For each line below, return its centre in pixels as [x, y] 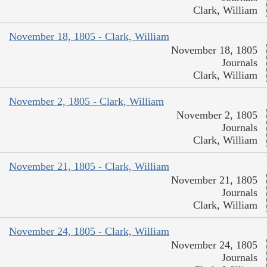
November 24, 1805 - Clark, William [89, 232]
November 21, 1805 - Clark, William [89, 167]
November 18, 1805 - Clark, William [89, 37]
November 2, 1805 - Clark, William [86, 102]
